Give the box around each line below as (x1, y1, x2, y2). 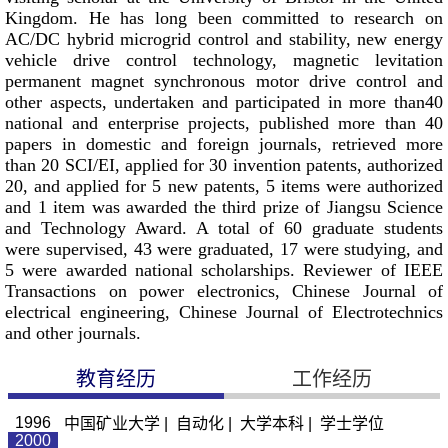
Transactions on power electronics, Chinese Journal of (5, 281, 443, 302)
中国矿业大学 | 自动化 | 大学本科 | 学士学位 (64, 415, 384, 433)
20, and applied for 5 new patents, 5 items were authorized (5, 176, 443, 197)
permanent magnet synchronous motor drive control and (5, 71, 443, 92)
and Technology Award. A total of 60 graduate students (5, 218, 443, 239)
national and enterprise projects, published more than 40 (5, 113, 443, 134)
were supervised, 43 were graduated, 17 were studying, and (5, 239, 443, 260)
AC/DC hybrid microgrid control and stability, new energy (5, 29, 443, 50)
